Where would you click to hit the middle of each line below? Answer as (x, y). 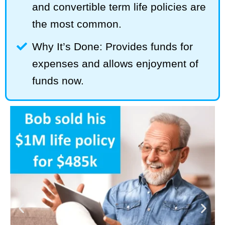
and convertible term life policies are (119, 7)
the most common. (77, 24)
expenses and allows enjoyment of (116, 64)
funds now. (58, 81)
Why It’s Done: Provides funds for (113, 47)
